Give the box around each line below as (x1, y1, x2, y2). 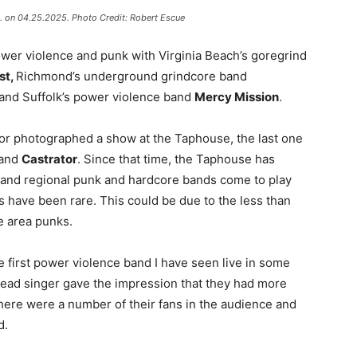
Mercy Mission (194, 89, 279, 104)
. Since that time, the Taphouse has (77, 151, 275, 167)
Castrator (22, 151, 77, 167)
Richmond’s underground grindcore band (16, 69, 247, 84)
